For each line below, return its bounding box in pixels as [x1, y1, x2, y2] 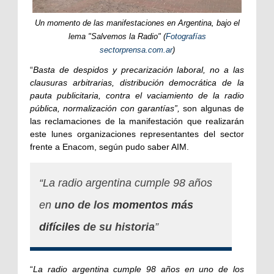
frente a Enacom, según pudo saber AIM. [30, 142, 189, 152]
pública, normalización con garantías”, [30, 103, 180, 114]
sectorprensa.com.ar [99, 45, 172, 55]
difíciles [39, 221, 80, 234]
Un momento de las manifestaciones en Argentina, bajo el [34, 18, 240, 28]
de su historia [80, 221, 155, 234]
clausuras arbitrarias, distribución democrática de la [30, 78, 244, 88]
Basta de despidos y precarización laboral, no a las [33, 65, 244, 75]
